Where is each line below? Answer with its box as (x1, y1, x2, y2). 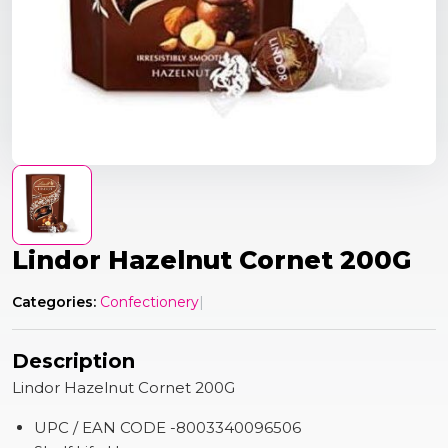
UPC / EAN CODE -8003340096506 (34, 418, 302, 438)
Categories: (12, 293, 96, 312)
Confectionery (100, 293, 199, 312)
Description (12, 349, 135, 374)
